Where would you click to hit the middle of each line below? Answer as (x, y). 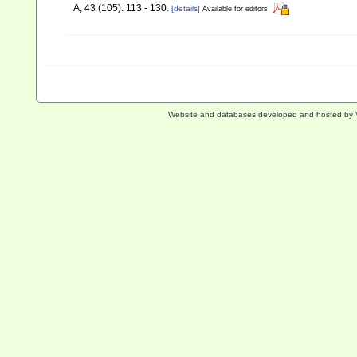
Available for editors (235, 8)
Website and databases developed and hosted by (261, 114)
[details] (186, 8)
